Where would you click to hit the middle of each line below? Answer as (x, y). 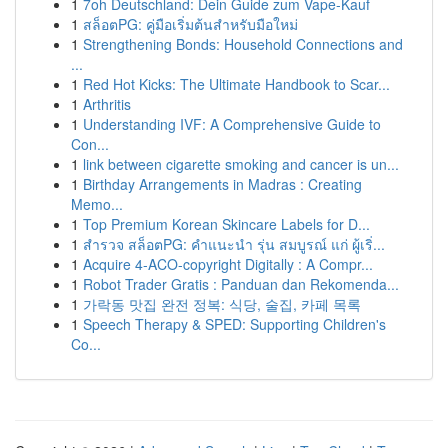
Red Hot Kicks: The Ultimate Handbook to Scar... (236, 84)
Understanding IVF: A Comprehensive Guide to (232, 124)
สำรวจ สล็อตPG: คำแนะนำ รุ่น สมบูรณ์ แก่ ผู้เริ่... (234, 244)
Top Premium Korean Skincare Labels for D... (226, 224)
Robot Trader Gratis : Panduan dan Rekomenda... (241, 284)
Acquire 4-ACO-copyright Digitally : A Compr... (228, 264)
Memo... (97, 204)
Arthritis (107, 104)
